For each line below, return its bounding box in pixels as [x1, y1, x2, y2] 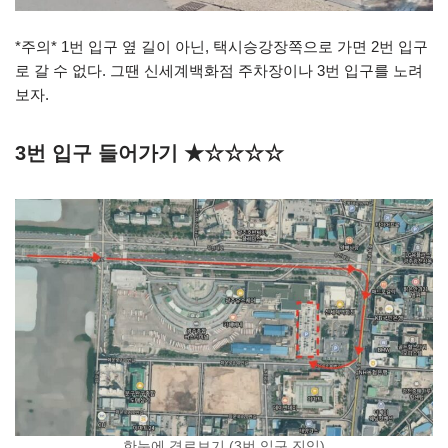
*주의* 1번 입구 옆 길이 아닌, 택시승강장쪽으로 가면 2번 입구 [15, 38, 428, 55]
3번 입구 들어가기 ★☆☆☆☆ [15, 142, 284, 164]
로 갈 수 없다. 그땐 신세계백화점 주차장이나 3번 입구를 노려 [15, 62, 423, 79]
